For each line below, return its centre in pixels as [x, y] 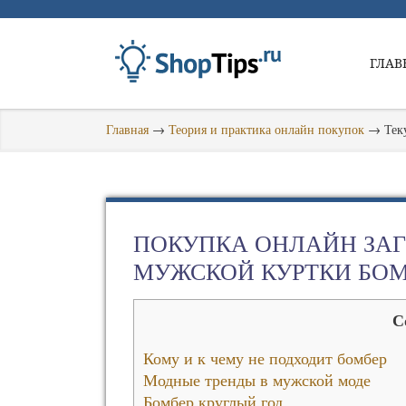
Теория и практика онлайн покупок [266, 129]
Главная [127, 129]
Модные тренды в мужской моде [257, 380]
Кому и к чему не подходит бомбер [265, 358]
